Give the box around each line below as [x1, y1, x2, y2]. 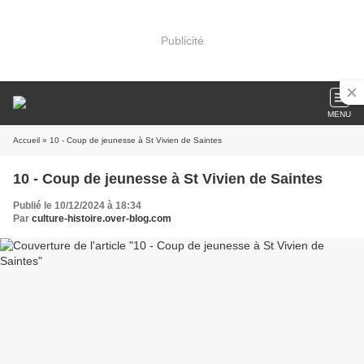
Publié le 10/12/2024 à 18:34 [13, 200, 141, 211]
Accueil [13, 136, 40, 145]
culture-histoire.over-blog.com [32, 213, 171, 224]
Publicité [160, 33, 204, 47]
